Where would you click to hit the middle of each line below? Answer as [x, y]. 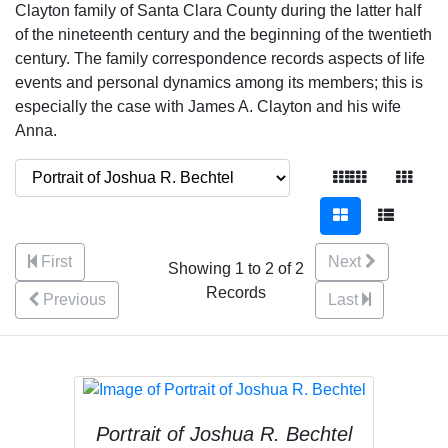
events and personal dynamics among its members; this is [219, 82]
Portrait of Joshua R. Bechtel [224, 433]
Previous [74, 299]
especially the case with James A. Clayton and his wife [208, 106]
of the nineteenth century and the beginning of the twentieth [223, 34]
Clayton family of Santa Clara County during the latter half [218, 10]
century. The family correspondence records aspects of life [220, 58]
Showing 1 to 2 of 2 [235, 268]
